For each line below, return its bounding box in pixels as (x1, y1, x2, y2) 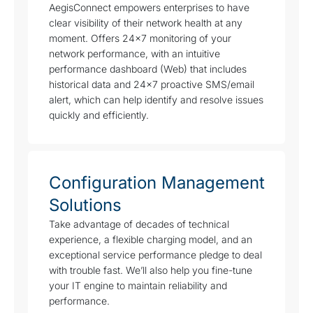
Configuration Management (49, 173, 265, 194)
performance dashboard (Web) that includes (49, 63, 247, 75)
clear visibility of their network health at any (49, 17, 242, 29)
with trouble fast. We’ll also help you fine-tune (49, 264, 252, 277)
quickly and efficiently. (49, 109, 149, 122)
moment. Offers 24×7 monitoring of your (49, 32, 231, 45)
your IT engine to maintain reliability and (49, 279, 227, 292)
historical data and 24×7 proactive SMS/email (49, 78, 254, 91)
